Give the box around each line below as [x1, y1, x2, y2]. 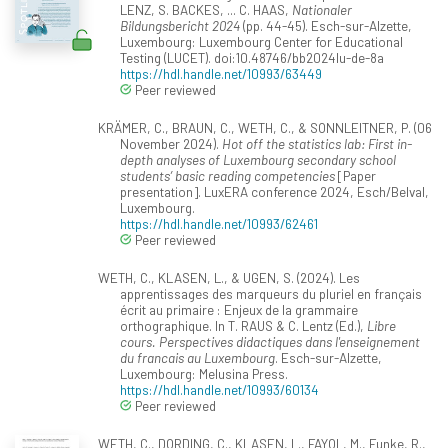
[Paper [335, 167, 376, 185]
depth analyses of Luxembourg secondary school [120, 151, 396, 169]
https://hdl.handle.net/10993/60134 [120, 381, 319, 399]
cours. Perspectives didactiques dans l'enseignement [120, 333, 420, 351]
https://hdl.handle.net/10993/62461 [120, 215, 318, 233]
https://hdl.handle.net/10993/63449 [120, 65, 322, 83]
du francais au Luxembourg [120, 349, 275, 367]
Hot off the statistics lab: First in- [222, 135, 412, 153]
